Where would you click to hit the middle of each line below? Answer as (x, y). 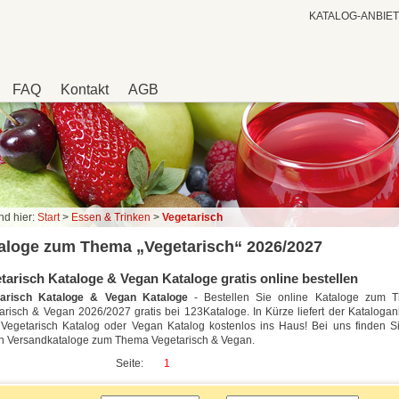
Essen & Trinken (111, 217)
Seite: (130, 364)
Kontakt (85, 90)
